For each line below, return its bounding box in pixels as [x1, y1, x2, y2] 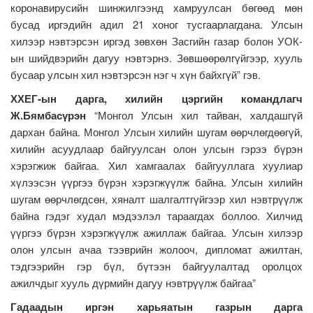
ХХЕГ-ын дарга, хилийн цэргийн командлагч [10, 90, 303, 106]
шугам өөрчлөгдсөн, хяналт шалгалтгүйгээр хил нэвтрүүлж [10, 191, 303, 206]
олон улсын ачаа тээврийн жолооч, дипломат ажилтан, [10, 241, 303, 256]
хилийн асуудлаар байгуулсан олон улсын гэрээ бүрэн [10, 140, 303, 156]
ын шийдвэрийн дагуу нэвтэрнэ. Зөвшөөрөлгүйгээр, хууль [10, 50, 303, 65]
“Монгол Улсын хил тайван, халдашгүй [86, 107, 303, 122]
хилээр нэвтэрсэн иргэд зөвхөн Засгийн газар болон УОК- [10, 33, 303, 48]
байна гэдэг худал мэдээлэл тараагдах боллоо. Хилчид [10, 208, 303, 223]
